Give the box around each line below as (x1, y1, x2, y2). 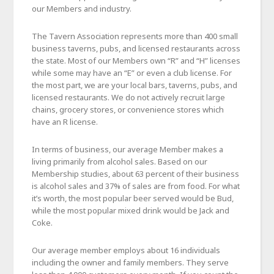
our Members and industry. (32, 2, 132, 14)
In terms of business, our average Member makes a (32, 143, 224, 155)
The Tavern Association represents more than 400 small (32, 30, 239, 42)
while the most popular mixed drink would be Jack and (32, 204, 230, 216)
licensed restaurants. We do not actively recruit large (32, 91, 226, 103)
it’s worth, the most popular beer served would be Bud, (32, 192, 234, 204)
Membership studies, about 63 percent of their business (32, 168, 240, 179)
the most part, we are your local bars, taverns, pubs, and (32, 79, 238, 91)
